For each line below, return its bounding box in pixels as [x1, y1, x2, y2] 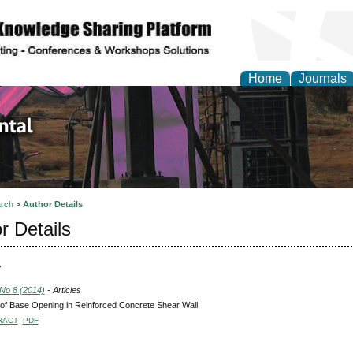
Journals [299, 72, 347, 85]
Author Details [22, 199, 83, 210]
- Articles [44, 284, 81, 295]
